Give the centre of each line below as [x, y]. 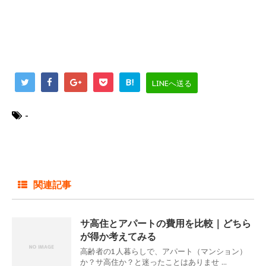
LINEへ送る [172, 83]
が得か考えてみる [118, 236]
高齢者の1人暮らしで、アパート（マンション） [164, 251]
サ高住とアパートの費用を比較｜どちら [166, 223]
